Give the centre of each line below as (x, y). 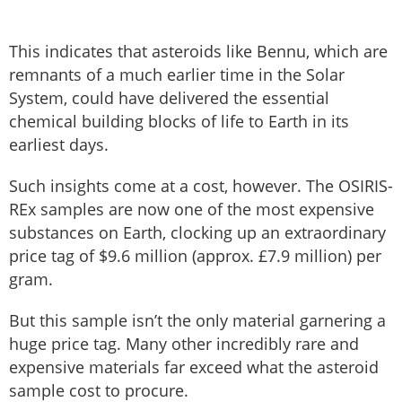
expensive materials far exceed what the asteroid (194, 367)
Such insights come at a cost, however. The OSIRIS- (201, 185)
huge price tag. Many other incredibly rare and (184, 343)
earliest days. (59, 144)
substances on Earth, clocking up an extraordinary (197, 232)
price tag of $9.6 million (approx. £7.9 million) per (195, 255)
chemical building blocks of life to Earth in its (179, 121)
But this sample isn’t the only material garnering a (197, 320)
